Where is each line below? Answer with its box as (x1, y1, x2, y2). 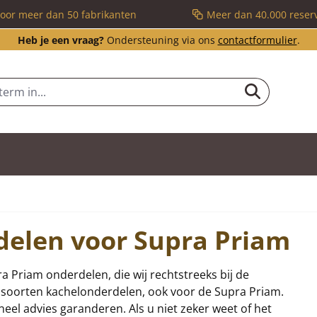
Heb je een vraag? (17, 33, 104, 47)
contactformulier (217, 33, 297, 47)
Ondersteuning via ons (103, 33, 218, 47)
